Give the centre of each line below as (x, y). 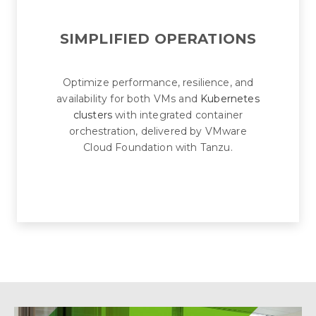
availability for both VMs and (129, 98)
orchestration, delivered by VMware (158, 131)
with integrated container (178, 115)
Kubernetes (230, 98)
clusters (93, 115)
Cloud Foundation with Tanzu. (158, 147)
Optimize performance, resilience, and (158, 82)
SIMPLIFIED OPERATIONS (158, 38)
